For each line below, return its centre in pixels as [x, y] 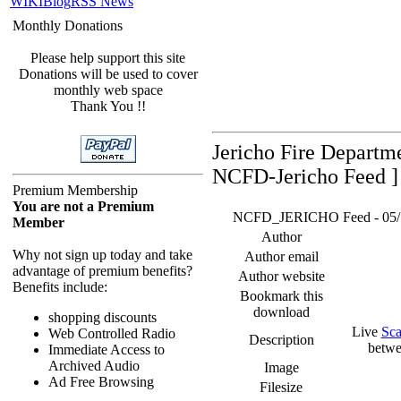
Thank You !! [108, 106]
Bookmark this [281, 296]
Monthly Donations [68, 26]
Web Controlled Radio [112, 333]
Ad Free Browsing [101, 382]
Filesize [281, 387]
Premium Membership [75, 190]
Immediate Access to [107, 350]
